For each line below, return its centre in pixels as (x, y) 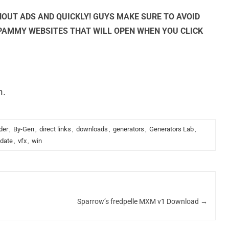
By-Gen (24, 129)
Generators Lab (171, 129)
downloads (92, 129)
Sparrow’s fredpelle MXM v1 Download (139, 201)
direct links (55, 129)
